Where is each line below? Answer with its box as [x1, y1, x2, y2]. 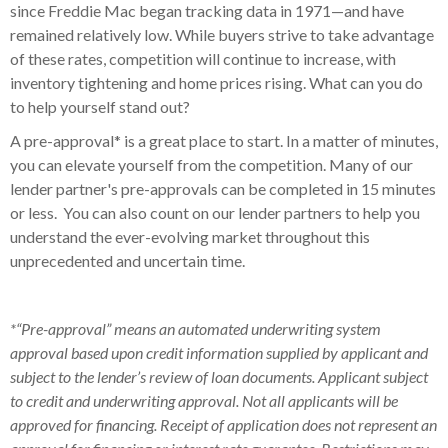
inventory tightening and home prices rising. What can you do [10, 72, 423, 92]
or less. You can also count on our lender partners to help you [10, 202, 420, 222]
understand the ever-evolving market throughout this [10, 226, 370, 246]
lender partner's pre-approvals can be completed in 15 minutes [10, 178, 436, 198]
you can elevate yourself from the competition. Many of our [10, 154, 413, 174]
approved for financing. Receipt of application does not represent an [10, 414, 437, 434]
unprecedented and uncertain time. [10, 250, 248, 270]
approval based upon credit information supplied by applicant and [10, 342, 428, 362]
